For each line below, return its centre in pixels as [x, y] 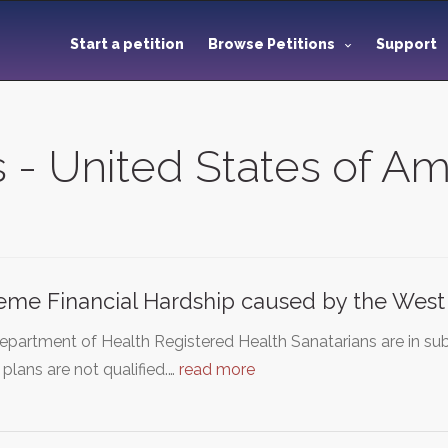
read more [217, 369]
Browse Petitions [271, 44]
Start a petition [127, 44]
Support [408, 44]
